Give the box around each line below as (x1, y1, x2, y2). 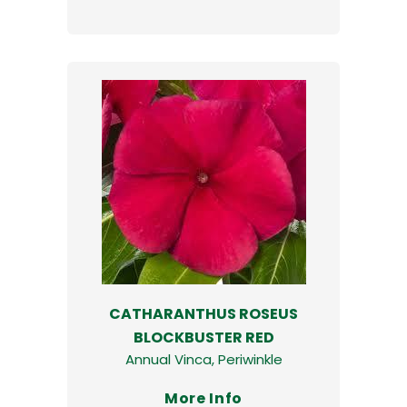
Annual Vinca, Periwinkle (124, 349, 283, 369)
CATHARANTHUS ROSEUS (109, 303, 298, 324)
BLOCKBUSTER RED (133, 326, 274, 348)
